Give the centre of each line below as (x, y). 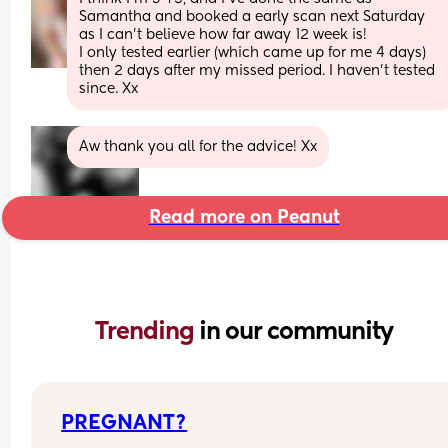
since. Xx (109, 88)
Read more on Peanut (244, 217)
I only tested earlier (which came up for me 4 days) (253, 52)
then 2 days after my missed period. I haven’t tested (257, 70)
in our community (296, 331)
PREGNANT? (124, 423)
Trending (147, 331)
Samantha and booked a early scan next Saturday (252, 16)
